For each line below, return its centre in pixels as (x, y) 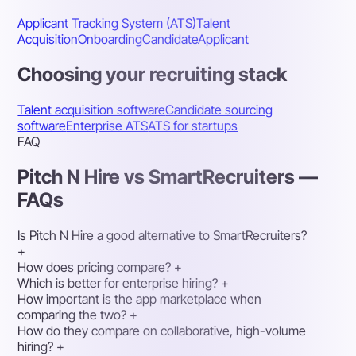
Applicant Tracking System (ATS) (107, 23)
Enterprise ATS (107, 125)
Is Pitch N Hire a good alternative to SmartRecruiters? (163, 235)
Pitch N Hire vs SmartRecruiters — (168, 176)
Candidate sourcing (219, 109)
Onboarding (110, 39)
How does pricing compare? (95, 267)
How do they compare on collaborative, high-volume (162, 330)
